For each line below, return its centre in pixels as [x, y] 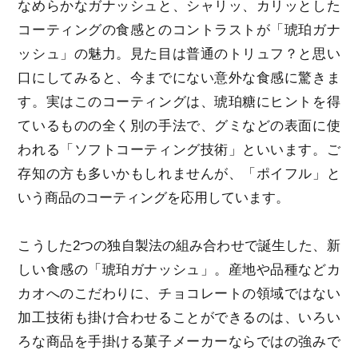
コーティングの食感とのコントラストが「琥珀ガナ [179, 30]
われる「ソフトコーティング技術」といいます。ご [179, 149]
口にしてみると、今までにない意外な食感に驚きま [179, 78]
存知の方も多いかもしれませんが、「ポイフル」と [179, 173]
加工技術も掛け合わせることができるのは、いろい [179, 317]
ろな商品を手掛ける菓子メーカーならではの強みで [179, 341]
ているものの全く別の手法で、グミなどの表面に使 [179, 125]
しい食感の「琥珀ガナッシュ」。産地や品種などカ [179, 269]
